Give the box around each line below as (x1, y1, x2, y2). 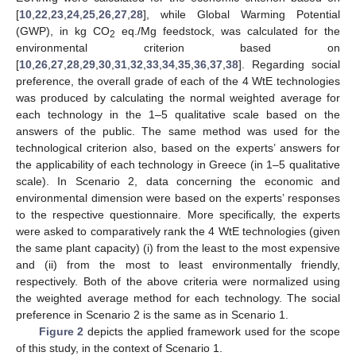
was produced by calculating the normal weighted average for (16, 91, 340, 104)
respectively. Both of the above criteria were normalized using (16, 274, 340, 288)
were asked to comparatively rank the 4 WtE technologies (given (16, 224, 340, 238)
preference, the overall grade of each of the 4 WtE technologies (16, 74, 340, 87)
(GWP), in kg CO (16, 24, 110, 37)
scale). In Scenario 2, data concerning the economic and (16, 174, 340, 188)
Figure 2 (38, 324, 84, 338)
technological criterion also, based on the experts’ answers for (16, 141, 340, 154)
